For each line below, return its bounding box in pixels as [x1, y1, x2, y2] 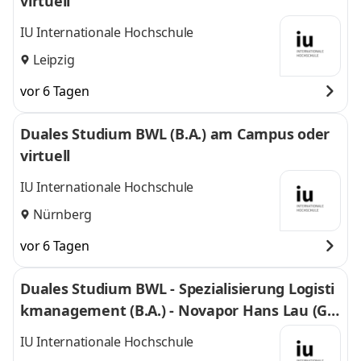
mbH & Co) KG [20, 322, 118, 342]
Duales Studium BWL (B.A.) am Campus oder [20, 124, 330, 143]
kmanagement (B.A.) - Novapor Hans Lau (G [20, 301, 327, 320]
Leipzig [33, 50, 75, 68]
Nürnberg [33, 205, 92, 223]
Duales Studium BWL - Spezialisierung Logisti [20, 279, 334, 298]
